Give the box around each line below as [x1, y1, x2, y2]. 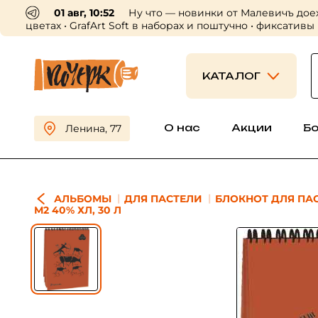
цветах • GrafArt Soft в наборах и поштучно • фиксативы [26, 19, 314, 33]
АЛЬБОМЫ [54, 192, 111, 205]
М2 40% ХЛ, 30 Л [34, 204, 121, 216]
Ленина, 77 [65, 122, 121, 135]
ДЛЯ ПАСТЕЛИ [124, 192, 202, 205]
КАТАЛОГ [202, 70, 261, 82]
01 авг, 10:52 [54, 6, 114, 19]
